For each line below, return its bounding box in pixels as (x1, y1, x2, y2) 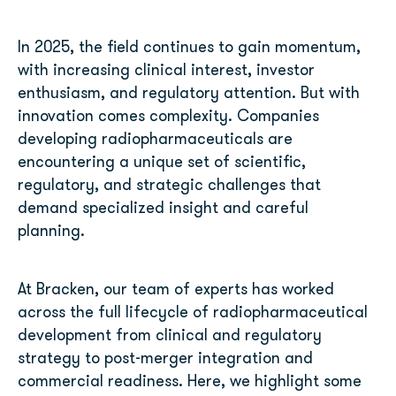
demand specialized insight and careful (18, 200, 308, 217)
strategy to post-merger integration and (18, 350, 313, 368)
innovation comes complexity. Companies (18, 108, 319, 126)
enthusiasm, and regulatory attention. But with (18, 85, 360, 103)
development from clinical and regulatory (18, 327, 322, 345)
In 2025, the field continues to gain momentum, (18, 39, 361, 57)
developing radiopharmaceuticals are (18, 131, 293, 148)
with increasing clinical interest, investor (18, 62, 315, 80)
